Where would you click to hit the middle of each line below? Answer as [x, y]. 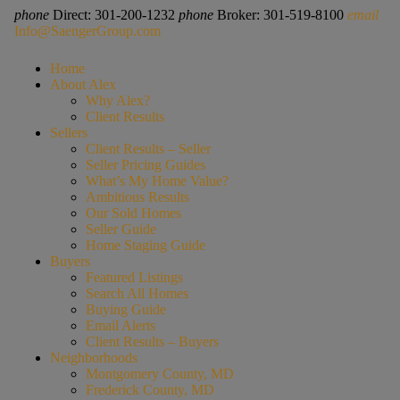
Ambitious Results [137, 196]
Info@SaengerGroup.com [87, 31]
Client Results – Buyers [152, 341]
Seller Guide [121, 229]
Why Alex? [117, 100]
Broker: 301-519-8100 [282, 15]
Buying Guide [125, 309]
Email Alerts [120, 325]
